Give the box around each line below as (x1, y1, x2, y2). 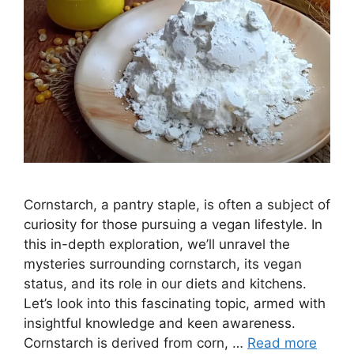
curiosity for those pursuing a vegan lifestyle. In (24, 216, 322, 232)
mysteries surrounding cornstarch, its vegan (24, 255, 302, 272)
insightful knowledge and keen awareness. (24, 314, 296, 331)
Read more (247, 334, 317, 351)
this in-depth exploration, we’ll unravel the (24, 235, 290, 252)
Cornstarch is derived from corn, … (24, 334, 247, 351)
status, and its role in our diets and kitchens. (24, 275, 307, 292)
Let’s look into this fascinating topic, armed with (24, 295, 326, 311)
